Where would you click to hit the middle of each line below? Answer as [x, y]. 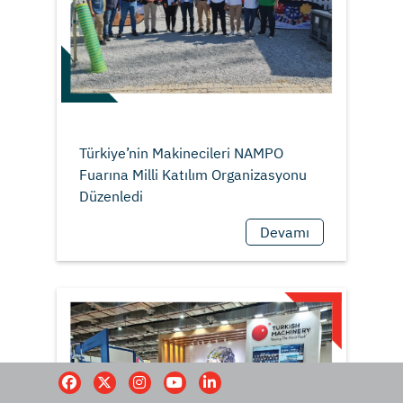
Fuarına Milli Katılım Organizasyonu [193, 175]
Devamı [285, 233]
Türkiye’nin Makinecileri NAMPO [181, 153]
